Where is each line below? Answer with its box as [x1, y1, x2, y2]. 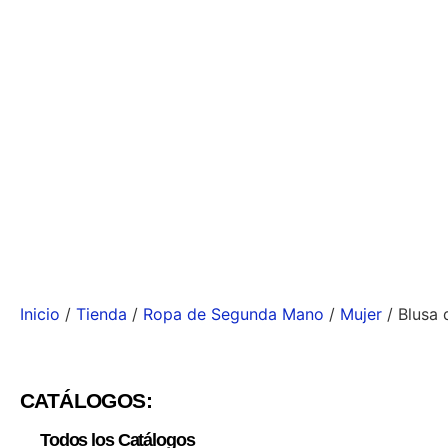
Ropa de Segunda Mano [143, 303, 324, 324]
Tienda [76, 303, 127, 324]
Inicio [20, 303, 60, 324]
